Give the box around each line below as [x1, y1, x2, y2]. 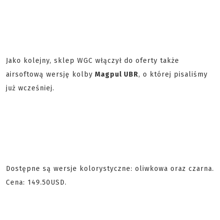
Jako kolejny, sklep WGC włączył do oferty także [6, 56, 179, 65]
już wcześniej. [6, 84, 55, 92]
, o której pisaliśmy [138, 70, 208, 79]
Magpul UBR [93, 70, 138, 79]
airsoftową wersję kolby [6, 70, 93, 79]
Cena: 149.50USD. [6, 178, 67, 187]
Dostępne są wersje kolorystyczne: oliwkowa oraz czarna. [6, 165, 214, 173]
